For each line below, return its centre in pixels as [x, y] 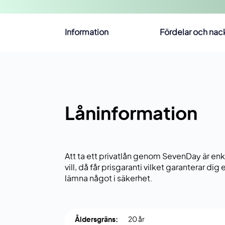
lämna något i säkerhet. [109, 179]
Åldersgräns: [96, 220]
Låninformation [131, 115]
